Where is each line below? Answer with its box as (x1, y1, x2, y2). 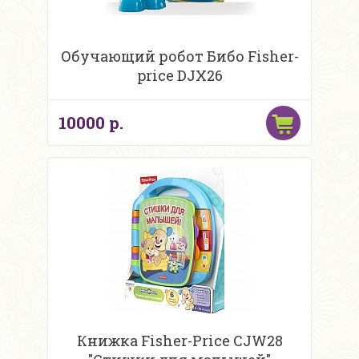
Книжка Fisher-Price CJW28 (76, 331, 283, 351)
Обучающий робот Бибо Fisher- (60, 46, 299, 67)
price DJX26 (136, 66, 223, 86)
